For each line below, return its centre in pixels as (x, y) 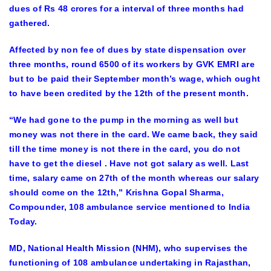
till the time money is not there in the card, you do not (125, 149)
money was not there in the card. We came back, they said (133, 134)
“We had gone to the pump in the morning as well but (124, 120)
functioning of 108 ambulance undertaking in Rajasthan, (130, 263)
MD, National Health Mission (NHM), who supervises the (129, 248)
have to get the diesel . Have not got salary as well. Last (129, 163)
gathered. (30, 23)
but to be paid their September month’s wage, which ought (135, 79)
